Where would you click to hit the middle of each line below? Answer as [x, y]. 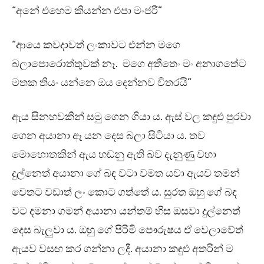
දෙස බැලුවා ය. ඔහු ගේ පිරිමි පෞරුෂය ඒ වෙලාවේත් [128, 230]
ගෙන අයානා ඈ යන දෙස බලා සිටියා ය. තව [108, 136]
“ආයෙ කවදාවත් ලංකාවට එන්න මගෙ [96, 45]
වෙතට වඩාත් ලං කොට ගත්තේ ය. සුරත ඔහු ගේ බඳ [124, 192]
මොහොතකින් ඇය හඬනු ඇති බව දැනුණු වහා [114, 155]
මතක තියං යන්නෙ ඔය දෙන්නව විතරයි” [102, 83]
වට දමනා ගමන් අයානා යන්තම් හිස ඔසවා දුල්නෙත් [126, 211]
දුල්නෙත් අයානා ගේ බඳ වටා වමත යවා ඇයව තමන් [126, 174]
